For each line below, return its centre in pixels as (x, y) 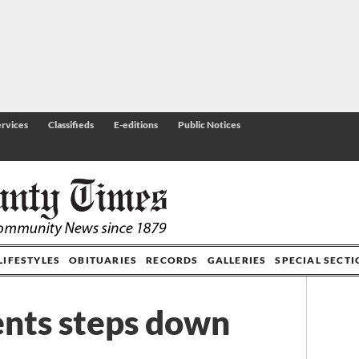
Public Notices (209, 125)
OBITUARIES (103, 260)
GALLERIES (237, 260)
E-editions (136, 125)
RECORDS (172, 260)
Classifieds (71, 125)
